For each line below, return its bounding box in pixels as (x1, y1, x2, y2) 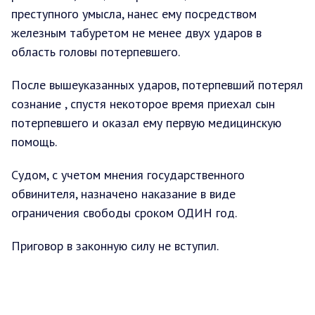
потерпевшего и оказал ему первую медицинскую (11, 114, 281, 131)
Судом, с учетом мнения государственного (11, 166, 245, 183)
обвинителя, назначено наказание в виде (11, 185, 236, 202)
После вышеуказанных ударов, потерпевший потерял (11, 76, 303, 93)
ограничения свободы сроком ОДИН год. (11, 204, 237, 221)
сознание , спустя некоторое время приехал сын (11, 95, 275, 112)
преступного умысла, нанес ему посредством (11, 5, 257, 22)
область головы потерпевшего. (11, 43, 180, 60)
